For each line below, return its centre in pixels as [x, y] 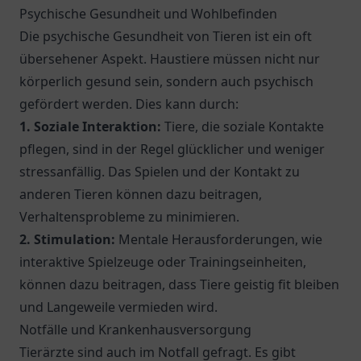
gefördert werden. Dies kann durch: [129, 104]
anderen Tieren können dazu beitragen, [141, 194]
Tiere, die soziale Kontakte [243, 127]
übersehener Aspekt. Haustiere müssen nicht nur [170, 59]
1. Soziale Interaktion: [90, 127]
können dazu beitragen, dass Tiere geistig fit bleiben [179, 284]
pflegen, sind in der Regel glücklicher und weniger [172, 149]
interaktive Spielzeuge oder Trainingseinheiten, [163, 262]
